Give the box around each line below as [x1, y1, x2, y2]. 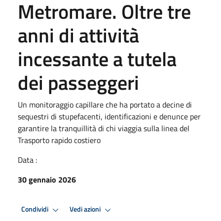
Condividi [21, 204, 50, 215]
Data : [18, 153, 37, 166]
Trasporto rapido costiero [18, 134, 101, 146]
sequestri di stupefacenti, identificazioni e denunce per [18, 110, 201, 122]
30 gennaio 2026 [18, 173, 76, 185]
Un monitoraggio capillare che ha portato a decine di [18, 98, 192, 110]
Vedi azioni [70, 204, 102, 215]
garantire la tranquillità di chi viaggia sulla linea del [18, 122, 189, 134]
